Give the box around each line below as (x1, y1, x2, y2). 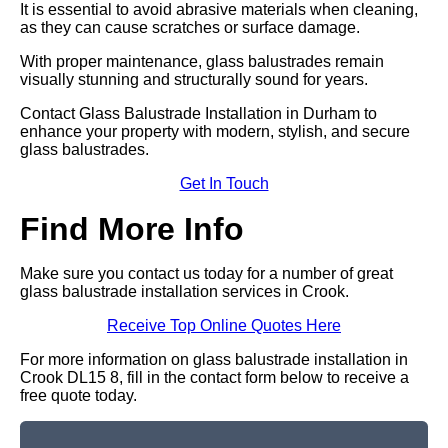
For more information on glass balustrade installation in (20, 351, 408, 368)
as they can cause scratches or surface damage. (20, 19, 360, 36)
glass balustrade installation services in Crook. (20, 283, 349, 300)
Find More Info (20, 211, 244, 247)
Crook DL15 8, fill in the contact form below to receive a (20, 369, 409, 386)
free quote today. (20, 387, 137, 404)
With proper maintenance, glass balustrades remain (20, 53, 384, 70)
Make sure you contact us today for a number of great (20, 265, 393, 282)
